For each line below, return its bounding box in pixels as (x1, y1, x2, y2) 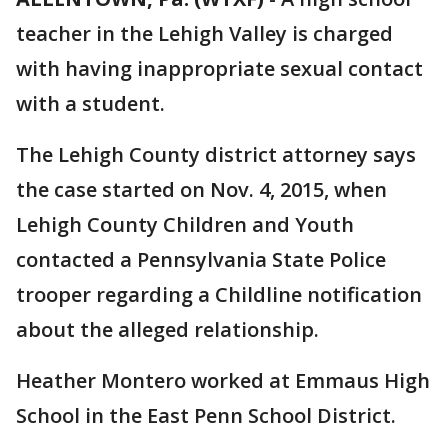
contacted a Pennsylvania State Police (16, 246, 386, 273)
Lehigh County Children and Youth (16, 211, 354, 238)
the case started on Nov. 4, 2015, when (16, 176, 387, 203)
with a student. (16, 90, 165, 117)
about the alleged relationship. (16, 316, 319, 343)
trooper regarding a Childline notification (16, 281, 422, 308)
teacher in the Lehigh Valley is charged (16, 20, 393, 47)
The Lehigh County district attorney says (16, 141, 416, 168)
